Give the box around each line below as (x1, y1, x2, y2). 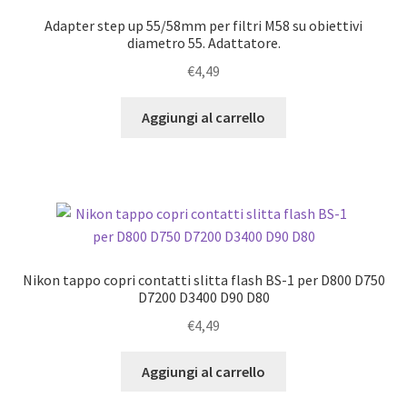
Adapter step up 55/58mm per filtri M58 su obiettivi (45, 16, 362, 35)
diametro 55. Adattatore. (126, 34, 281, 53)
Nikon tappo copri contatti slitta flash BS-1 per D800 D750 (22, 271, 385, 290)
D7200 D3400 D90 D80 (137, 288, 270, 307)
